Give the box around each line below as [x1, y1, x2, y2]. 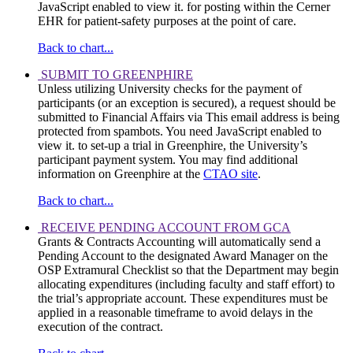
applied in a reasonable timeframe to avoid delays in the [38, 306, 313, 320]
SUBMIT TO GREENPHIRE [41, 68, 193, 82]
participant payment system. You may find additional [38, 153, 298, 167]
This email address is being [206, 110, 340, 124]
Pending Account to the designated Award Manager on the [38, 249, 328, 263]
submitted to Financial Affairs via [38, 110, 206, 124]
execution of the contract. [38, 320, 163, 334]
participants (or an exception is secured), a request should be [38, 96, 336, 110]
